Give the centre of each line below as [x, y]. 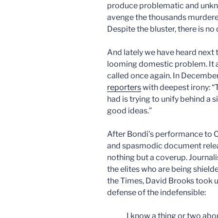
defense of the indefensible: [156, 192]
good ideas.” [129, 110]
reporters [124, 87]
